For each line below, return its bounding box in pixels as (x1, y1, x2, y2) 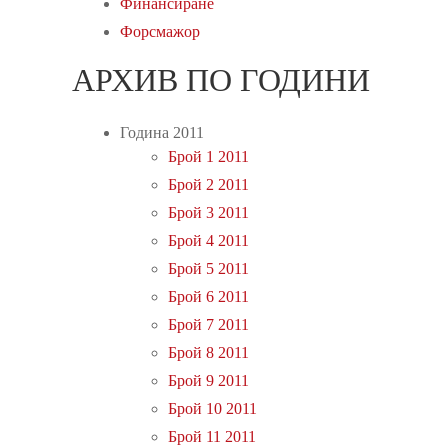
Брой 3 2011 (168, 203, 249, 221)
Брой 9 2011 (168, 371, 249, 389)
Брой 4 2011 (168, 231, 249, 249)
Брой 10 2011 (168, 399, 257, 417)
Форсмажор (120, 22, 200, 40)
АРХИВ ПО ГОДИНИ (72, 61, 370, 98)
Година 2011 (120, 123, 204, 141)
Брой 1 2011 (168, 147, 249, 165)
